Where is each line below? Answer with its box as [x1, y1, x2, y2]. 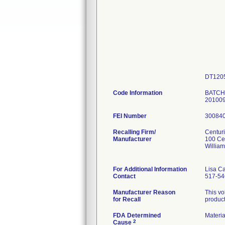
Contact [113, 173, 136, 180]
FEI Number [113, 113, 147, 120]
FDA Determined [113, 212, 161, 219]
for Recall [113, 196, 141, 203]
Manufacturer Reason [113, 189, 175, 196]
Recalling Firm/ [113, 129, 156, 136]
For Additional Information [113, 166, 187, 173]
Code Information [113, 89, 162, 96]
